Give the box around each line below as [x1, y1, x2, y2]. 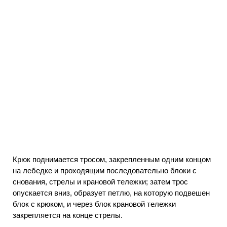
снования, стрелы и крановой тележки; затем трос [13, 177, 188, 186]
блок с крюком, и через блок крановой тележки [13, 200, 176, 209]
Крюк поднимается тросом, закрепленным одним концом [13, 155, 211, 164]
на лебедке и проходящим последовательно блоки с [13, 166, 197, 175]
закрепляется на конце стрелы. [13, 211, 123, 220]
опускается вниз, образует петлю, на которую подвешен [13, 188, 210, 198]
